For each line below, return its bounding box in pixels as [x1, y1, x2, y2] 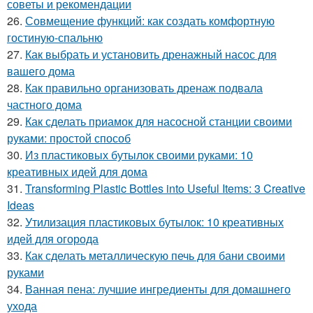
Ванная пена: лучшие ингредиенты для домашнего [25, 280, 291, 297]
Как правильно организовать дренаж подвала [25, 79, 263, 96]
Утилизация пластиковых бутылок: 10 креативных [25, 213, 284, 230]
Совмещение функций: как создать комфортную [25, 12, 275, 29]
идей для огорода [7, 230, 99, 247]
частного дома [7, 96, 82, 112]
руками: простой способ [7, 129, 131, 146]
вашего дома [7, 62, 75, 79]
